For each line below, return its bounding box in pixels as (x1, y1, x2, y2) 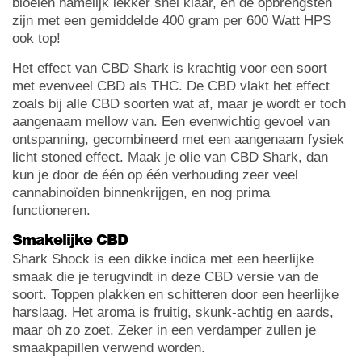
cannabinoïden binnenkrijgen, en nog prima (12, 185, 270, 201)
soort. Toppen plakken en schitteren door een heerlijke (12, 287, 339, 303)
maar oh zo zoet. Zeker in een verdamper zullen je (12, 322, 316, 339)
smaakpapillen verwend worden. (12, 340, 205, 356)
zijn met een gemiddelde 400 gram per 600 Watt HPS (12, 13, 331, 29)
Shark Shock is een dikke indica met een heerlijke (12, 251, 314, 267)
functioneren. (12, 203, 90, 219)
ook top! (12, 31, 61, 47)
